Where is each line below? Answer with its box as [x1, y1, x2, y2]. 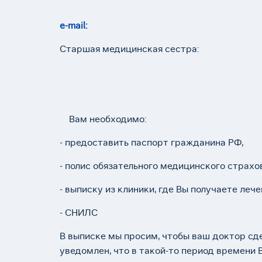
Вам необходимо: [60, 113, 146, 125]
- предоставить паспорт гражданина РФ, [60, 137, 243, 148]
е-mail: [60, 20, 89, 31]
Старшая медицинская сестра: [60, 43, 199, 54]
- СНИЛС [60, 207, 98, 218]
